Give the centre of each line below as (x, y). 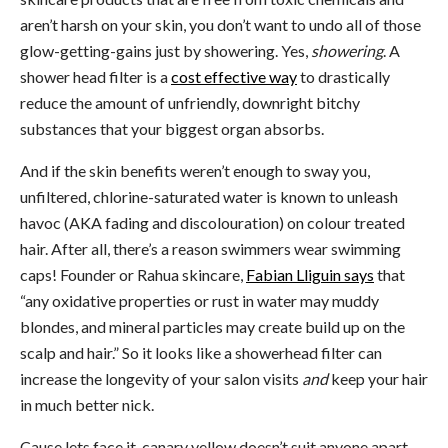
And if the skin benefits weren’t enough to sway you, (195, 170)
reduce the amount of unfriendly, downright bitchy (190, 102)
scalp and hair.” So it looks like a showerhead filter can (201, 352)
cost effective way (234, 76)
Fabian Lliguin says (310, 274)
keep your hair (378, 378)
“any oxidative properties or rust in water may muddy (199, 300)
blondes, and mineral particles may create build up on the (212, 326)
